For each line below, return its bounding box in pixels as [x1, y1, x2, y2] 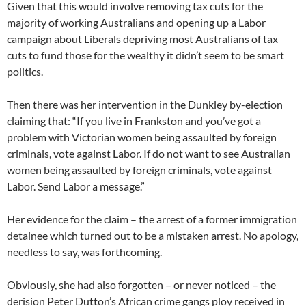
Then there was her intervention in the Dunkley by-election [7, 98, 283, 111]
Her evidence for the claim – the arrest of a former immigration [7, 212, 297, 225]
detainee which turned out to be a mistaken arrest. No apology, [7, 229, 298, 242]
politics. [7, 65, 43, 78]
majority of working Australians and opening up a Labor [7, 16, 266, 29]
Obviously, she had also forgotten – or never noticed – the [7, 278, 276, 291]
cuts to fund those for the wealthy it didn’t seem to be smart [7, 48, 284, 61]
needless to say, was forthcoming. [7, 245, 162, 258]
